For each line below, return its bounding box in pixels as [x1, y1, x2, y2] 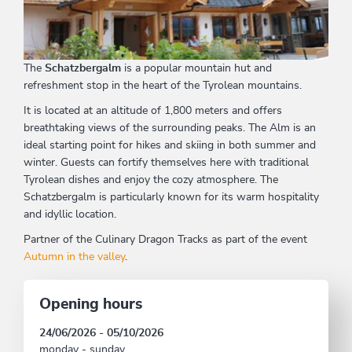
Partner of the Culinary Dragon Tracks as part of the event [24, 234, 307, 246]
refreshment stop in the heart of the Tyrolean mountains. [24, 80, 302, 92]
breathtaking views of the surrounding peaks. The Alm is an [24, 123, 316, 134]
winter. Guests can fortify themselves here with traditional [24, 157, 309, 169]
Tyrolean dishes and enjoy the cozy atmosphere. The [24, 174, 278, 186]
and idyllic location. [24, 209, 116, 221]
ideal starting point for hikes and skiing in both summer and [24, 140, 316, 152]
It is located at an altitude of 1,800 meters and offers [24, 105, 282, 117]
